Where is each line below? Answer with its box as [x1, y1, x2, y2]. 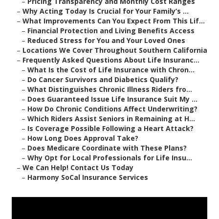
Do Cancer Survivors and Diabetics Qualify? [27, 75, 178, 85]
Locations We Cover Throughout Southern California [22, 45, 207, 55]
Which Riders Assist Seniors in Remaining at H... [27, 114, 195, 124]
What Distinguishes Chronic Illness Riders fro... [27, 85, 192, 94]
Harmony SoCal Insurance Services [27, 173, 148, 182]
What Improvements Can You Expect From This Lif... [22, 16, 205, 26]
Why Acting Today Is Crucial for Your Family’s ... [22, 6, 189, 16]
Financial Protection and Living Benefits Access [27, 26, 195, 36]
